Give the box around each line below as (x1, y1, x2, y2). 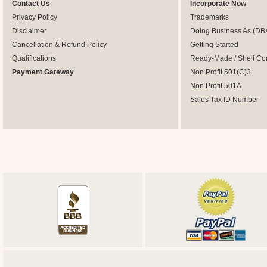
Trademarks (190, 13, 229, 21)
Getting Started (190, 41, 238, 49)
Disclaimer (12, 27, 46, 35)
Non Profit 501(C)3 (190, 68, 251, 76)
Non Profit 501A (190, 82, 241, 90)
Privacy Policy (12, 13, 57, 21)
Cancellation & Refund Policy (12, 41, 107, 49)
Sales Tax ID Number (190, 95, 259, 104)
